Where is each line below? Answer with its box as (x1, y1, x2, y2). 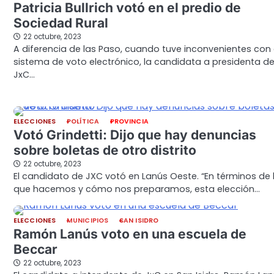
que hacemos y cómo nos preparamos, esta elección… (13, 183, 260, 196)
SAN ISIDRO (119, 216, 158, 226)
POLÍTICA (67, 117, 99, 127)
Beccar (13, 242, 57, 257)
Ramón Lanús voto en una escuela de (13, 226, 246, 242)
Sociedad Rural (13, 15, 108, 31)
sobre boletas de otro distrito (13, 143, 196, 158)
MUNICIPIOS (67, 216, 108, 226)
